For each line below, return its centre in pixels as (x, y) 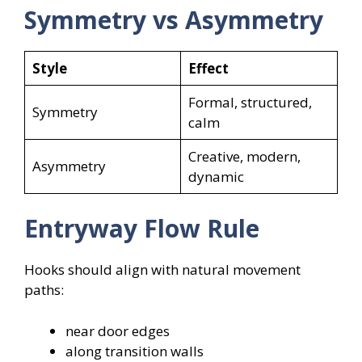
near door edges (118, 330)
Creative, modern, (244, 156)
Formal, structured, (250, 102)
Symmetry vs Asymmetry (174, 19)
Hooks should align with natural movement (162, 270)
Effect (208, 68)
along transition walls (135, 351)
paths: (44, 290)
